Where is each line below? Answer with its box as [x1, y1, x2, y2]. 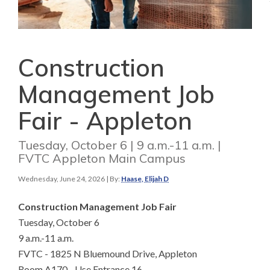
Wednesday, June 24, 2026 [18, 174, 105, 184]
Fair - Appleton [18, 105, 192, 136]
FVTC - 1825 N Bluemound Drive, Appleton [18, 248, 197, 260]
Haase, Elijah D [121, 174, 169, 184]
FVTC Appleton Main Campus [18, 151, 186, 166]
